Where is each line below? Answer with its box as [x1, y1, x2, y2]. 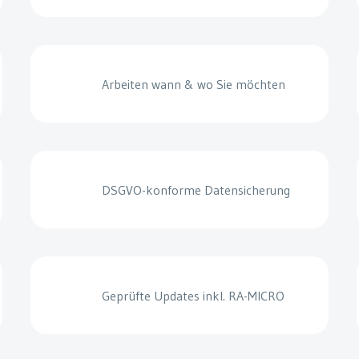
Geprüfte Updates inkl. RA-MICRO [102, 287, 285, 304]
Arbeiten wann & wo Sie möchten [102, 76, 286, 93]
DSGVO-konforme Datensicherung [102, 182, 291, 199]
